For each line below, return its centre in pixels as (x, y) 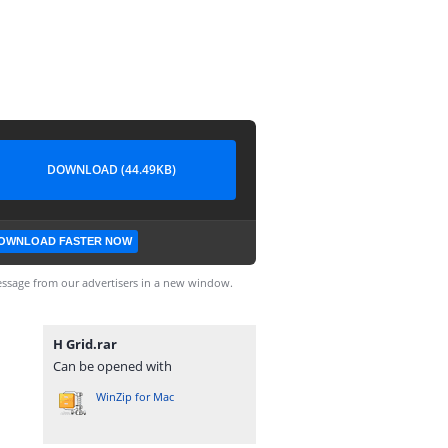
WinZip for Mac (135, 396)
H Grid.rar (85, 344)
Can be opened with (112, 366)
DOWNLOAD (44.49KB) (111, 169)
